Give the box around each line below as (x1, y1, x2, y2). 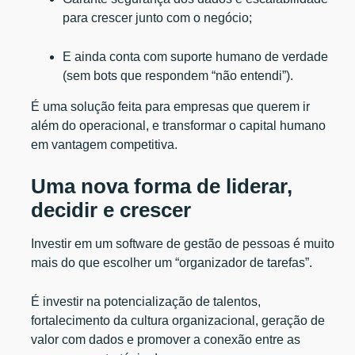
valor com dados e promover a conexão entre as (31, 332, 301, 346)
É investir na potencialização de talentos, (31, 294, 261, 308)
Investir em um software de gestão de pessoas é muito (31, 236, 335, 250)
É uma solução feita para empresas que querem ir (31, 99, 311, 113)
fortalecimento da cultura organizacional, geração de (31, 313, 326, 327)
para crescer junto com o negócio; (63, 10, 253, 25)
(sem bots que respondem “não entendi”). (63, 68, 294, 82)
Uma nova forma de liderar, (31, 174, 293, 197)
